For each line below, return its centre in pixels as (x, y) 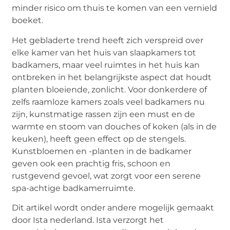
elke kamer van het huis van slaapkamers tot (104, 52)
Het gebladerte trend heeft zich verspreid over (108, 40)
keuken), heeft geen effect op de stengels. (99, 139)
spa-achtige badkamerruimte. (74, 188)
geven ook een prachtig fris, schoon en (91, 163)
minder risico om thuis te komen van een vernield (115, 8)
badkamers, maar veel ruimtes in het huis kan (106, 65)
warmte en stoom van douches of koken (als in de (114, 126)
